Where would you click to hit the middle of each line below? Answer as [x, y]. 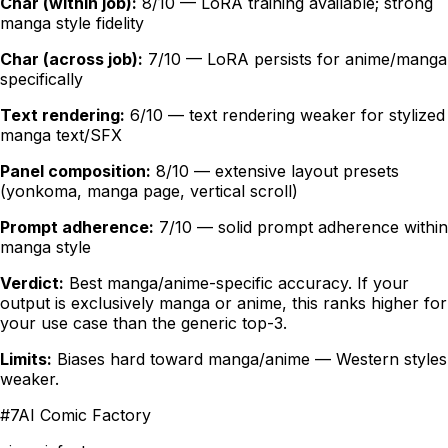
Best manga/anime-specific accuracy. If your [239, 283]
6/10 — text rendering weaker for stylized [287, 115]
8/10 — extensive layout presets [277, 171]
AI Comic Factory [84, 415]
